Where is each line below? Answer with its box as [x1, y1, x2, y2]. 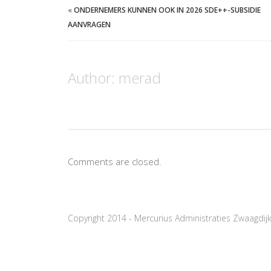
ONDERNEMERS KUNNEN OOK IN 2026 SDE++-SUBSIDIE [74, 4, 261, 15]
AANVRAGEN [68, 19, 111, 30]
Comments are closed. [68, 155, 162, 168]
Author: [68, 67, 119, 88]
